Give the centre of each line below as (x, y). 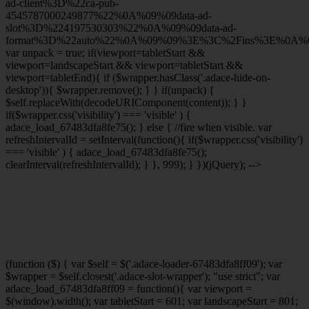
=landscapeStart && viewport (109, 66)
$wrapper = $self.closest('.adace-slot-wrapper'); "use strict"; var (143, 277)
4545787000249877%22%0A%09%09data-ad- (109, 16)
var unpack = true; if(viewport (71, 53)
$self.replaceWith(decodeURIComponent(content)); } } (126, 103)
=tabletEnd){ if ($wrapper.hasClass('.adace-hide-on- (157, 78)
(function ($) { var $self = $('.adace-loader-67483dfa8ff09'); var (144, 264)
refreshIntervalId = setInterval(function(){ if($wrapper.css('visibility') (154, 140)
